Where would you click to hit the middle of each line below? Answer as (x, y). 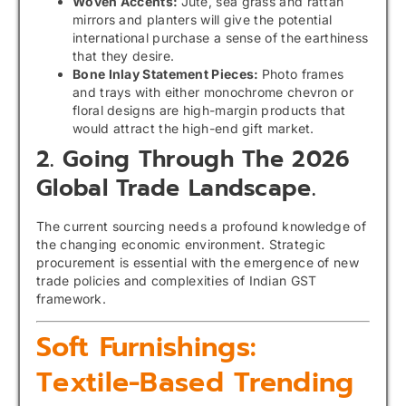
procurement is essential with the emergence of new (198, 262)
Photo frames (303, 73)
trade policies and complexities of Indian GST (177, 280)
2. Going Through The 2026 (193, 159)
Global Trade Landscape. (176, 188)
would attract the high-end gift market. (193, 128)
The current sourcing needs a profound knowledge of (201, 226)
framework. (72, 298)
